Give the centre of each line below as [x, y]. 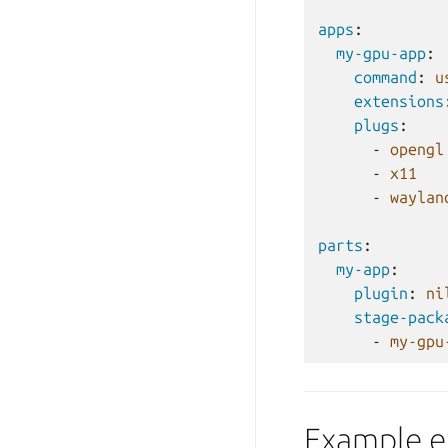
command [385, 77]
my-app [363, 269]
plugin [381, 293]
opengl [417, 149]
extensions [399, 101]
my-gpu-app [381, 53]
